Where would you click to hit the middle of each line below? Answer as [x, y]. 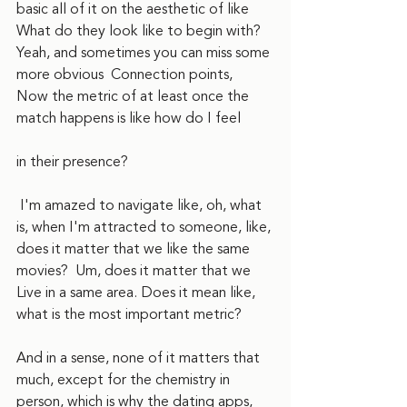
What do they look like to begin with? [140, 31]
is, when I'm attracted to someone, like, [145, 227]
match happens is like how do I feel [129, 118]
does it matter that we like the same [135, 249]
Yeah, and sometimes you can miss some [145, 53]
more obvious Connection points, [128, 74]
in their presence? [74, 162]
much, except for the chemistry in [125, 380]
